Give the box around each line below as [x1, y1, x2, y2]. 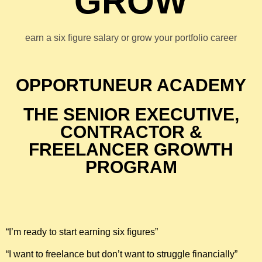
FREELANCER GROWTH [29, 139, 233, 159]
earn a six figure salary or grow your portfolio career [25, 32, 237, 43]
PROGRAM [85, 157, 177, 177]
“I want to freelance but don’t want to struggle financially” [6, 249, 237, 260]
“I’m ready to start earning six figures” [6, 226, 158, 237]
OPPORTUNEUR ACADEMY [16, 75, 246, 95]
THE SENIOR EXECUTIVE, [23, 104, 239, 124]
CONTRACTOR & [60, 122, 202, 142]
